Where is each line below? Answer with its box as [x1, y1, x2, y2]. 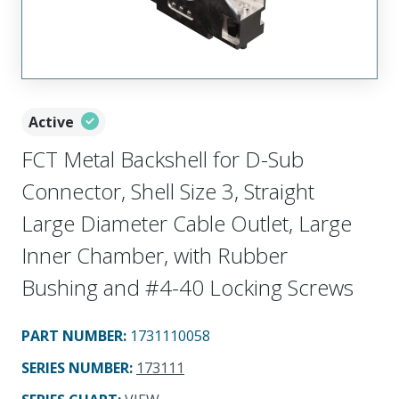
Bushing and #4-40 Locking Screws [21, 272, 354, 302]
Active [28, 111, 74, 132]
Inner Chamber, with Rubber [21, 240, 288, 270]
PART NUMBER [21, 325, 123, 346]
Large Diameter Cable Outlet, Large [21, 208, 352, 238]
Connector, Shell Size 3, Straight [21, 175, 314, 206]
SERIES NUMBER [21, 357, 129, 378]
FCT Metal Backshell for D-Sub [21, 143, 304, 174]
